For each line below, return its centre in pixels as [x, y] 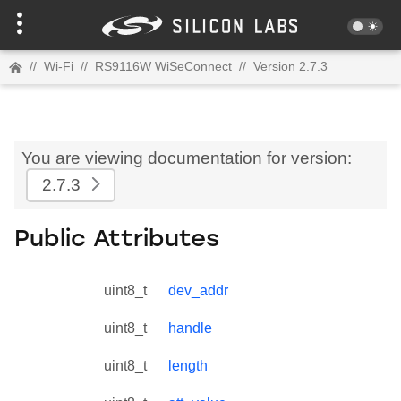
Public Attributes [117, 241]
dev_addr [198, 290]
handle [190, 328]
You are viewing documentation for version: [187, 158]
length [188, 365]
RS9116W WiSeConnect [163, 66]
